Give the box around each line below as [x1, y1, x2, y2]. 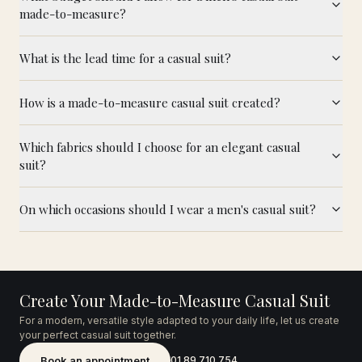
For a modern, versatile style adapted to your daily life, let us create [19, 314, 339, 326]
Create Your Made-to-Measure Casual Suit [19, 288, 330, 311]
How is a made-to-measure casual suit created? [19, 94, 280, 111]
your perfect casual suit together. [19, 328, 176, 341]
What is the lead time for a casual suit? [19, 49, 231, 66]
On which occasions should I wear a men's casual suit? [19, 200, 316, 217]
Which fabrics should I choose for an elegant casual [19, 138, 301, 155]
